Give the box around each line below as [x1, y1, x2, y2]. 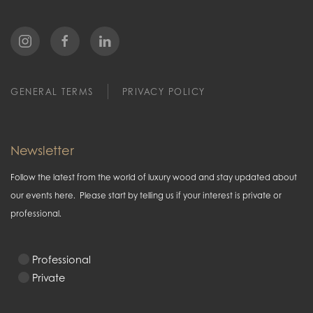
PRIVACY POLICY [122, 85, 205, 98]
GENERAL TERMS [10, 85, 94, 98]
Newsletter [10, 140, 74, 159]
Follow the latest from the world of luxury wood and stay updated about [10, 170, 297, 183]
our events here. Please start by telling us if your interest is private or [10, 189, 282, 201]
